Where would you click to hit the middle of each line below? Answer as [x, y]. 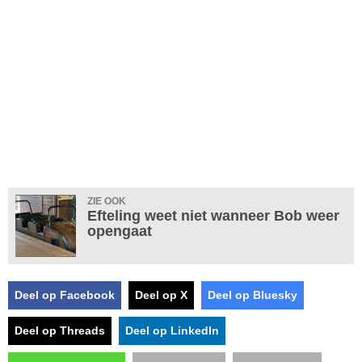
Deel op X [161, 295]
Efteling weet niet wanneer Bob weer [213, 215]
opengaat [120, 231]
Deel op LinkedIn [172, 330]
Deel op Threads [60, 330]
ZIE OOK [107, 201]
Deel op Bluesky [253, 295]
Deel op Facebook [65, 295]
